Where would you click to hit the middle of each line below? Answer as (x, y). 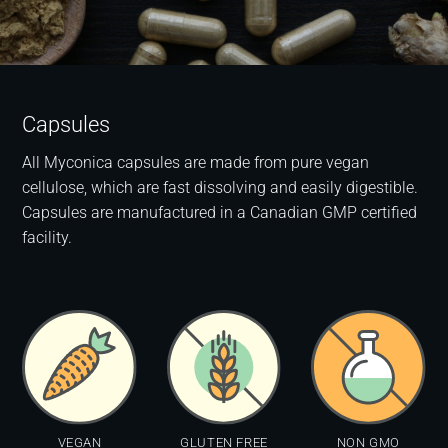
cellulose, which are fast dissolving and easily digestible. (220, 188)
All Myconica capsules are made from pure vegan (196, 163)
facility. (47, 238)
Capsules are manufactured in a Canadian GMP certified (220, 213)
